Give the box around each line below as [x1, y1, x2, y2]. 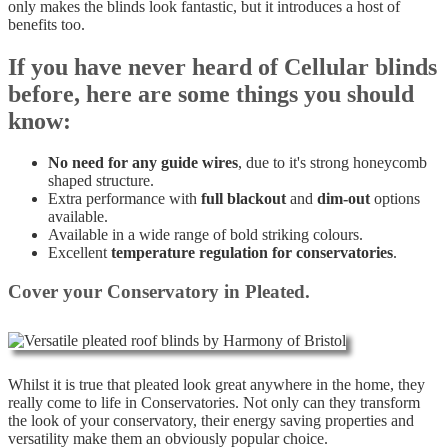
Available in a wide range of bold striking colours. [48, 226, 363, 244]
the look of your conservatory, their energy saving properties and [8, 411, 414, 429]
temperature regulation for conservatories [111, 244, 393, 262]
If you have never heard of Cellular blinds [8, 53, 437, 80]
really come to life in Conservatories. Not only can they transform [8, 393, 420, 411]
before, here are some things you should [8, 80, 414, 107]
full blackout [201, 190, 286, 208]
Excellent [48, 244, 111, 262]
